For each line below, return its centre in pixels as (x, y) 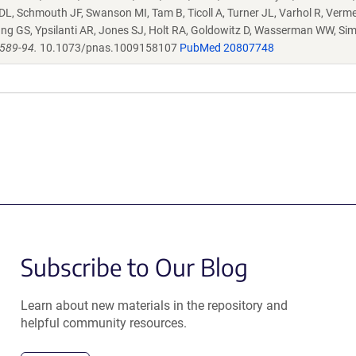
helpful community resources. (103, 323)
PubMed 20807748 (227, 48)
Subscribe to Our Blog (134, 267)
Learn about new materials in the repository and (154, 306)
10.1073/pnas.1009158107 (108, 48)
